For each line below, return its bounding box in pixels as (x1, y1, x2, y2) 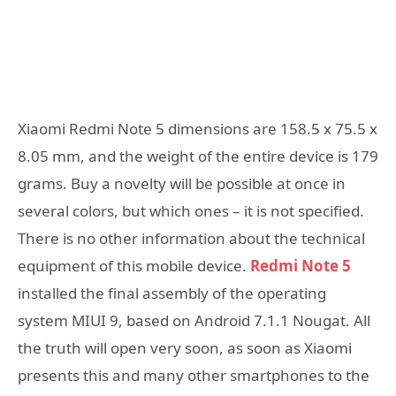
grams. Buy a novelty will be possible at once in (18, 172, 346, 194)
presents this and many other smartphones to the (18, 364, 369, 385)
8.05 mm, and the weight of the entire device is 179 (18, 145, 378, 166)
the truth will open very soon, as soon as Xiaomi (18, 337, 352, 358)
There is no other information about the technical (18, 227, 365, 248)
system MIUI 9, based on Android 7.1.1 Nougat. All (18, 309, 370, 331)
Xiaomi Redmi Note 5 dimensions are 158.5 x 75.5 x (18, 118, 377, 139)
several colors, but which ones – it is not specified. (18, 200, 364, 221)
